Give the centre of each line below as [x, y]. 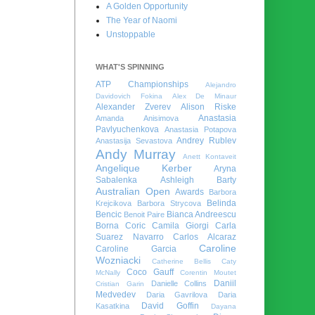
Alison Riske [208, 107]
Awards [190, 192]
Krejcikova [114, 203]
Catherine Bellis [181, 261]
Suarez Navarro [130, 237]
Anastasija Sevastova [134, 140]
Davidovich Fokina [129, 96]
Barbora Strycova [169, 203]
